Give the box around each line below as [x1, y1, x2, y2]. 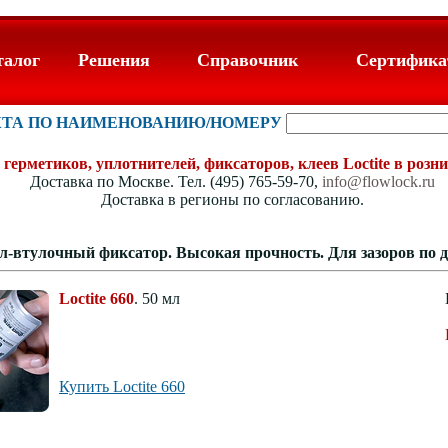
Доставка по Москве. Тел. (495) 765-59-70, [29, 173, 322, 190]
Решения [77, 50, 150, 70]
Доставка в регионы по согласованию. [100, 191, 364, 208]
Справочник [196, 50, 298, 70]
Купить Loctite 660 [59, 378, 185, 395]
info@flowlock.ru [321, 173, 435, 190]
